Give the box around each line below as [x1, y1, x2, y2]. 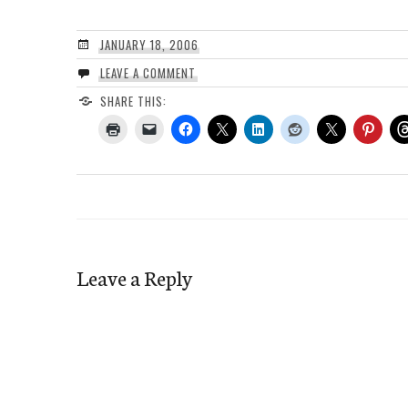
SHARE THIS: [99, 91, 167, 110]
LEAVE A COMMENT [99, 63, 196, 82]
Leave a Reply [76, 261, 192, 291]
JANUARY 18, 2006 [99, 35, 199, 54]
